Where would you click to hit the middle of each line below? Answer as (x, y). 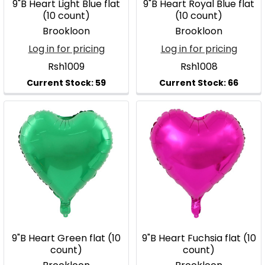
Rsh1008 (199, 67)
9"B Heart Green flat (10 (66, 238)
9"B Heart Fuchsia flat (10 (199, 238)
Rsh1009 (66, 67)
